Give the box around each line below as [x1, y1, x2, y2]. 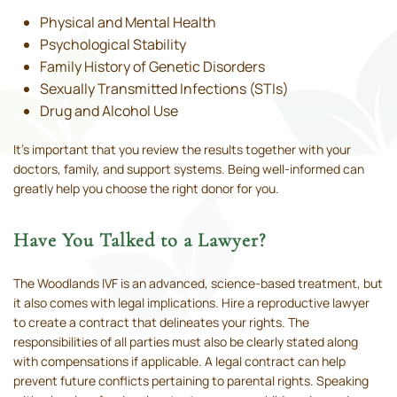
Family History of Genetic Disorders [40, 57, 265, 77]
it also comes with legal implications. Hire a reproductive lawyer [13, 294, 370, 312]
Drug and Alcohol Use [40, 101, 178, 121]
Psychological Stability [40, 35, 186, 55]
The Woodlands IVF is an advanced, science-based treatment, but [13, 275, 383, 292]
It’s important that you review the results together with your [13, 141, 351, 159]
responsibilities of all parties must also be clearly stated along [13, 333, 358, 351]
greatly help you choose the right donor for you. [13, 180, 279, 198]
